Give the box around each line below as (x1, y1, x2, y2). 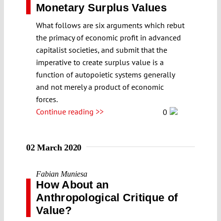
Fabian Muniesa (36, 169, 87, 178)
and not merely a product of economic (36, 81, 164, 92)
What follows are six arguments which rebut (36, 20, 184, 30)
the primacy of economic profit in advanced (36, 32, 181, 42)
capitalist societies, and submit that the (36, 44, 167, 55)
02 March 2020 (26, 142, 82, 152)
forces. (36, 94, 58, 104)
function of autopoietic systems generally (36, 69, 175, 79)
